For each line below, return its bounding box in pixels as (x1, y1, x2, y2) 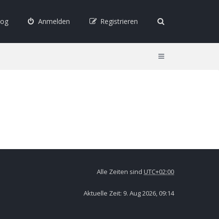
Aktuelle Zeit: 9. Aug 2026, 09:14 (84, 189, 174, 197)
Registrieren (100, 17, 138, 26)
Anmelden (38, 17, 70, 26)
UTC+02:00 (144, 167, 174, 176)
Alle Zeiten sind (97, 167, 144, 176)
